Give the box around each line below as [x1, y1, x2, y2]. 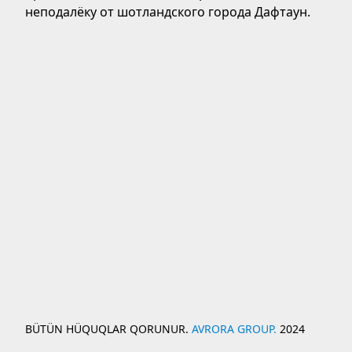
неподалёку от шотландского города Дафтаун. [25, 3, 310, 20]
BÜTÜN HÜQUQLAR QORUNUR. [25, 321, 192, 336]
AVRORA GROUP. [192, 321, 277, 336]
